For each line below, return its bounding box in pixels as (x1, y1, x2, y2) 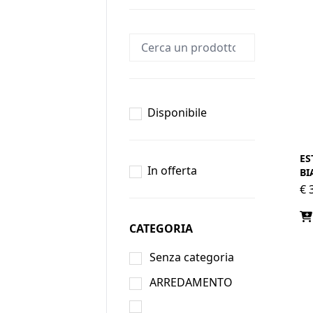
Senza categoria (150, 249, 234, 265)
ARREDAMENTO (150, 275, 233, 290)
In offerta (147, 163, 197, 178)
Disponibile (147, 105, 207, 120)
